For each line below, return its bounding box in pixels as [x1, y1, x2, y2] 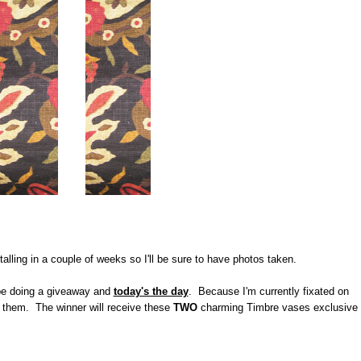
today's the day [113, 285, 189, 297]
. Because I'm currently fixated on [188, 285, 349, 297]
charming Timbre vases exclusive [197, 301, 358, 313]
